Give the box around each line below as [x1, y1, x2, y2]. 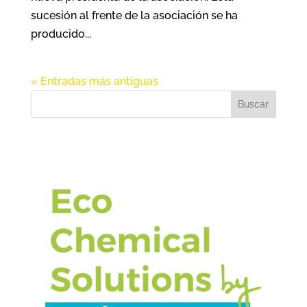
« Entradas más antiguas [30, 74, 158, 88]
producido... [30, 27, 91, 40]
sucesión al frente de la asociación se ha [30, 8, 238, 22]
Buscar [238, 98, 269, 110]
